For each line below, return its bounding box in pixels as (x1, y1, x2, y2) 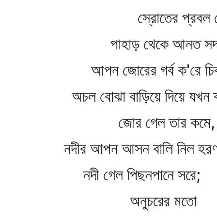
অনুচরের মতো (64, 191, 197, 210)
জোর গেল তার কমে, (64, 113, 215, 132)
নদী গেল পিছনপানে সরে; (64, 165, 201, 184)
